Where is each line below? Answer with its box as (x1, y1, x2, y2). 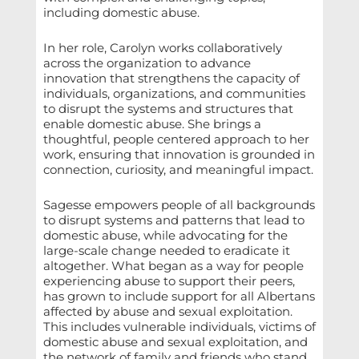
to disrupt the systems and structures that (42, 101, 293, 117)
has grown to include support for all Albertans (42, 288, 315, 305)
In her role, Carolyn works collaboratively (42, 40, 282, 56)
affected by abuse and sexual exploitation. (42, 304, 292, 320)
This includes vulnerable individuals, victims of (42, 319, 316, 335)
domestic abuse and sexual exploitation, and (42, 334, 308, 350)
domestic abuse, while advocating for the (42, 228, 288, 244)
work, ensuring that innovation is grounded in (42, 147, 315, 163)
